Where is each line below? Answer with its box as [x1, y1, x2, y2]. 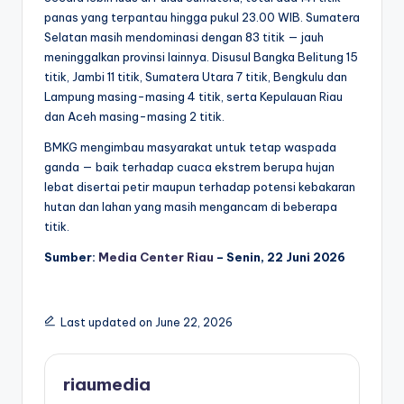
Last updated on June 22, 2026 [60, 316, 233, 330]
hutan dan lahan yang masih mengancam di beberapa [44, 199, 337, 215]
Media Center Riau [98, 250, 214, 265]
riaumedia [63, 373, 151, 396]
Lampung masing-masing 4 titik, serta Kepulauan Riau [44, 89, 343, 105]
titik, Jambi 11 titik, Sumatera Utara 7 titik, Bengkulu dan [44, 69, 347, 85]
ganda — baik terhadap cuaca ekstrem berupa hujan [44, 160, 335, 175]
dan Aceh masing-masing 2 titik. [44, 109, 225, 124]
